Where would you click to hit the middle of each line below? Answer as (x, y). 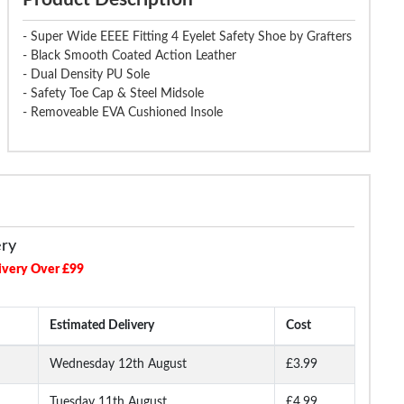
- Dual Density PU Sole (86, 74)
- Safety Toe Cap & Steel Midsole (113, 93)
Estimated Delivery (102, 325)
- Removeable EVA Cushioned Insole (122, 112)
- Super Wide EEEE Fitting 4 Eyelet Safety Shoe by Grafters (187, 37)
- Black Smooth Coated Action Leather (129, 55)
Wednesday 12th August (118, 364)
